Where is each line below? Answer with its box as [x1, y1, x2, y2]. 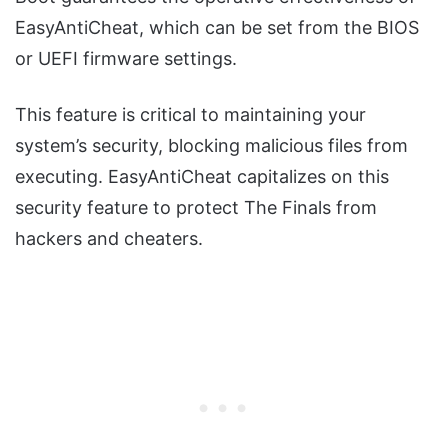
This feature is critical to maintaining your [15, 103, 366, 125]
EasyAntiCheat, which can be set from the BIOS [15, 16, 419, 38]
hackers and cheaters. [15, 227, 203, 249]
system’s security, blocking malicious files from [15, 134, 408, 156]
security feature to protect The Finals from [15, 196, 377, 218]
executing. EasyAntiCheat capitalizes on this [15, 165, 389, 187]
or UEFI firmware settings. [15, 47, 237, 69]
